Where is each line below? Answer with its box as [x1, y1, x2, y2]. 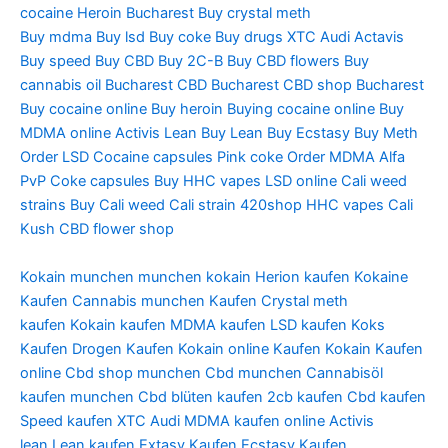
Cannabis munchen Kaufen [72, 291, 257, 310]
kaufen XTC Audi [67, 411, 180, 430]
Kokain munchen [20, 267, 134, 286]
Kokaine [354, 267, 408, 286]
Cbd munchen [205, 363, 302, 382]
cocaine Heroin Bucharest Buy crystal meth [20, 4, 311, 23]
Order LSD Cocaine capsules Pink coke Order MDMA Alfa [20, 148, 405, 167]
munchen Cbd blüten [70, 387, 213, 406]
